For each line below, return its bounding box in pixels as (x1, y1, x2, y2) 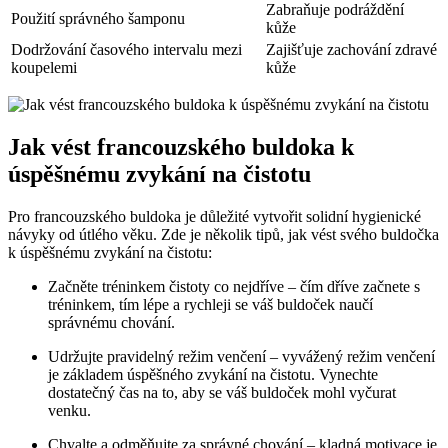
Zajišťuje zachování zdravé (266, 41, 437, 59)
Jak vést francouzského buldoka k (8, 134, 354, 161)
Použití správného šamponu (11, 10, 185, 28)
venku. (48, 402, 91, 420)
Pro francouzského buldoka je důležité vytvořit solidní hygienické (8, 208, 421, 226)
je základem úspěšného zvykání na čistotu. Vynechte (48, 366, 378, 384)
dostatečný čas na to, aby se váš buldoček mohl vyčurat (48, 384, 396, 402)
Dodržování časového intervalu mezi (11, 41, 242, 59)
